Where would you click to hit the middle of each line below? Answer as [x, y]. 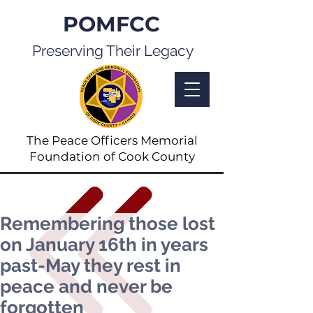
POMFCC [111, 24]
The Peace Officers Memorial [112, 140]
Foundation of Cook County [112, 156]
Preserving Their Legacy [112, 51]
